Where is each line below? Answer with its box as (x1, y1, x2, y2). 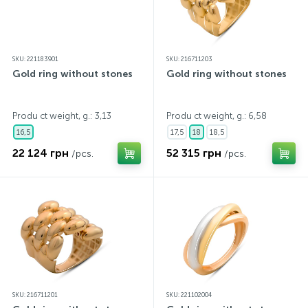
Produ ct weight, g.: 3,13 (12, 111, 111, 121)
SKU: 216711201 (12, 291, 58, 298)
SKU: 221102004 (166, 291, 212, 298)
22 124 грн (12, 146, 69, 159)
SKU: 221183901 (12, 56, 58, 63)
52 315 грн (166, 146, 221, 159)
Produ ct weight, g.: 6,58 (166, 111, 267, 121)
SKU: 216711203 (166, 56, 212, 63)
